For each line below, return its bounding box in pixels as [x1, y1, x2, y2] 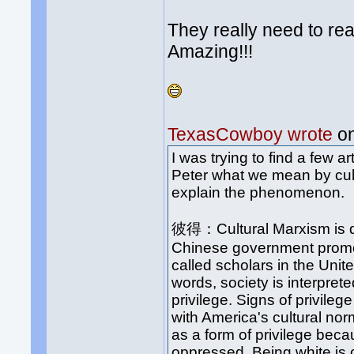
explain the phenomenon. [171, 184, 345, 201]
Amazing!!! [168, 41, 254, 62]
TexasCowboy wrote [168, 124, 333, 145]
